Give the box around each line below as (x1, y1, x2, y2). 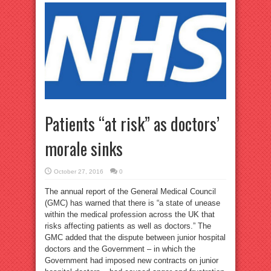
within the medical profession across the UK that (45, 209, 215, 219)
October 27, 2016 (54, 168, 103, 175)
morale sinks (45, 135, 123, 161)
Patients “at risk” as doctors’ (45, 111, 220, 136)
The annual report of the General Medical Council (45, 186, 216, 196)
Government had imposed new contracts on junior (45, 255, 218, 265)
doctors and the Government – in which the (45, 244, 195, 253)
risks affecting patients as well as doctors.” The (45, 221, 211, 230)
